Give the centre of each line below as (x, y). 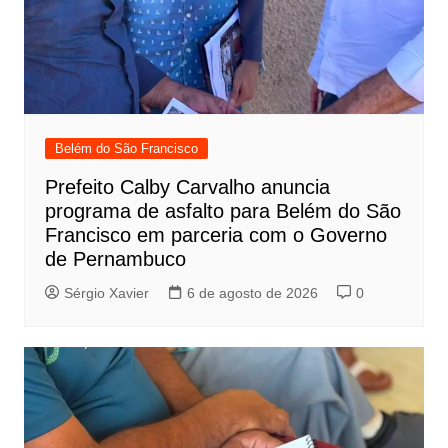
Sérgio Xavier (106, 292)
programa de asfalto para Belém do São (222, 210)
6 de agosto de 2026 (252, 292)
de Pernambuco (115, 258)
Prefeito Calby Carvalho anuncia (187, 186)
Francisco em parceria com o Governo (215, 234)
